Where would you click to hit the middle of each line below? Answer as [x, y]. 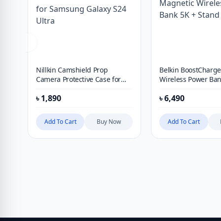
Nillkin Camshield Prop [72, 70]
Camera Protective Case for [78, 79]
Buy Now [109, 122]
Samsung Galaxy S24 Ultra [77, 89]
